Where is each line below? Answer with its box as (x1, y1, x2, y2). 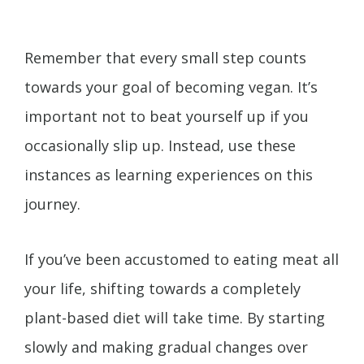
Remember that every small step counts (24, 47, 306, 67)
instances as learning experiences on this (24, 164, 313, 184)
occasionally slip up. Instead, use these (24, 135, 296, 155)
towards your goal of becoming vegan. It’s (24, 76, 318, 97)
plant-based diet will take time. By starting (24, 308, 325, 328)
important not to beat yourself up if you (24, 106, 309, 126)
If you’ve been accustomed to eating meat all (24, 249, 339, 270)
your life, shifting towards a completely (24, 279, 301, 299)
